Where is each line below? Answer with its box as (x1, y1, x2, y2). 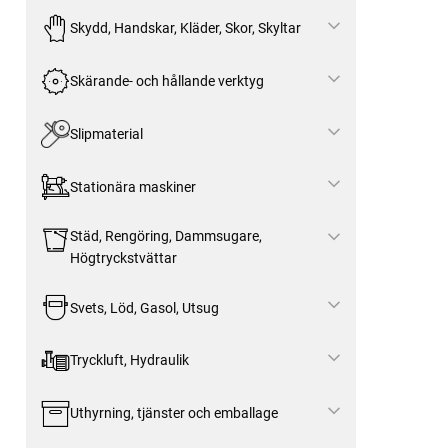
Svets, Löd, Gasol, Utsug (69, 299, 219, 316)
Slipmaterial (69, 125, 143, 142)
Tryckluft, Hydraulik (69, 352, 189, 369)
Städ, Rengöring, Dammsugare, (69, 228, 262, 245)
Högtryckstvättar (69, 250, 177, 267)
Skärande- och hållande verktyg (69, 73, 264, 90)
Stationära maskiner (69, 178, 196, 195)
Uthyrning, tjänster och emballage (69, 405, 278, 422)
